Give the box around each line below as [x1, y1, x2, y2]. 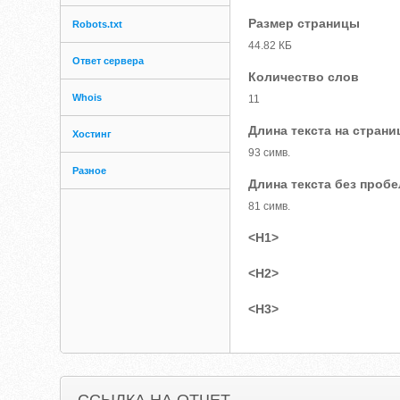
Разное [72, 165, 107, 176]
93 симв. [248, 146, 291, 159]
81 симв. [248, 200, 291, 212]
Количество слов [248, 70, 360, 84]
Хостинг [72, 129, 112, 139]
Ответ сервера [72, 55, 145, 66]
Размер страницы [248, 16, 361, 30]
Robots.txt [72, 19, 123, 29]
